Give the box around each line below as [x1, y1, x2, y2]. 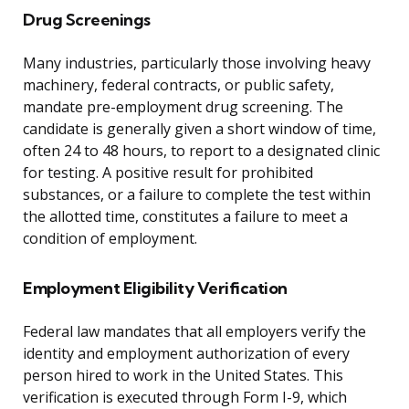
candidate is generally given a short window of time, [23, 119, 376, 140]
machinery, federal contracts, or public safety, [23, 75, 334, 96]
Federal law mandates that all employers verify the [23, 321, 366, 342]
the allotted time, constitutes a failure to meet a [23, 206, 348, 227]
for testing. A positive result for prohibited [23, 163, 313, 184]
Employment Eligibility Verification [23, 278, 288, 299]
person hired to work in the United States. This [23, 365, 343, 386]
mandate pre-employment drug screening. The [23, 97, 343, 118]
